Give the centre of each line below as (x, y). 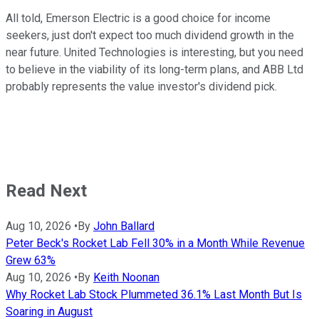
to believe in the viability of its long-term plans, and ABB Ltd (155, 70)
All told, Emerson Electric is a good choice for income (138, 19)
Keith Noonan (126, 277)
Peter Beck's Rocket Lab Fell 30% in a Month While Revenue (155, 243)
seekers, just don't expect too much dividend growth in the (150, 36)
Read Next (46, 191)
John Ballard (124, 226)
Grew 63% (31, 260)
